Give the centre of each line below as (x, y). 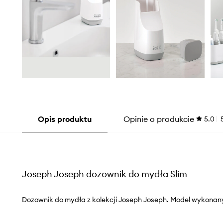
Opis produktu (64, 119)
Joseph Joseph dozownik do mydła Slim (104, 174)
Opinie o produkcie (159, 119)
